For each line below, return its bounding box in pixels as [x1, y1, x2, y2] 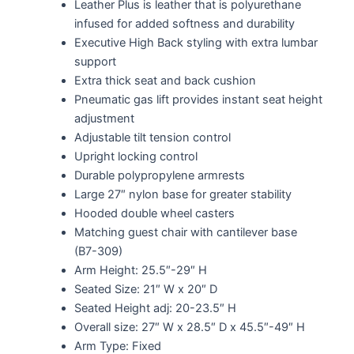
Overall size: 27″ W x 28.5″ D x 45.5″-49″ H [73, 320, 305, 335]
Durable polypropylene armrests [73, 168, 245, 183]
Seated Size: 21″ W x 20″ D [73, 282, 217, 297]
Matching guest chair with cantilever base [73, 225, 297, 240]
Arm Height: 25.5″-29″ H [73, 263, 207, 278]
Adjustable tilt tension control [73, 130, 231, 145]
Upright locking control [73, 149, 198, 164]
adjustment [73, 111, 134, 126]
